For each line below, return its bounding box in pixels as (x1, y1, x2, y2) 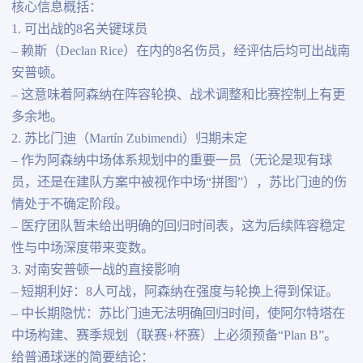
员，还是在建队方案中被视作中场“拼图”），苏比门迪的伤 (11, 175, 347, 190)
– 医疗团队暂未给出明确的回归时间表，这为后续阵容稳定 (11, 219, 345, 234)
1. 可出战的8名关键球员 (11, 22, 147, 37)
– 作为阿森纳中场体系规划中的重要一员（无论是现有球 (11, 153, 332, 169)
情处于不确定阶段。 (11, 197, 128, 212)
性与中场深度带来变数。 (11, 241, 154, 256)
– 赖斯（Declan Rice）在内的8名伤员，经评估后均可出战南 (11, 44, 350, 59)
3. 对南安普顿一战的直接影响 (11, 263, 180, 278)
